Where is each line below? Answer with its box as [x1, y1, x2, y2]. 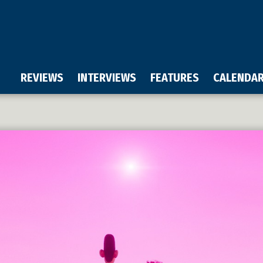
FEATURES [150, 70, 199, 85]
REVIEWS [21, 70, 63, 85]
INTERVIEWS [77, 70, 136, 85]
